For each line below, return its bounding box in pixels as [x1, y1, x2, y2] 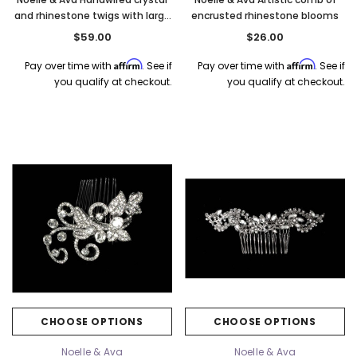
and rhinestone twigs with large [14, 8, 171, 22]
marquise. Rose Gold [41, 24, 143, 38]
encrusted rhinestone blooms [191, 8, 339, 22]
